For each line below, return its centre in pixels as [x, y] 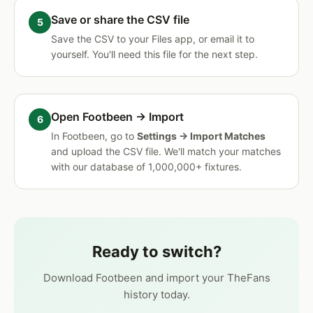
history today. [156, 294]
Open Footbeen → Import [117, 117]
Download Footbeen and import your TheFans [156, 278]
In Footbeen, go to [94, 136]
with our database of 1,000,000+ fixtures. [146, 167]
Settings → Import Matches [201, 136]
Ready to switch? [156, 252]
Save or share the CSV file [120, 20]
